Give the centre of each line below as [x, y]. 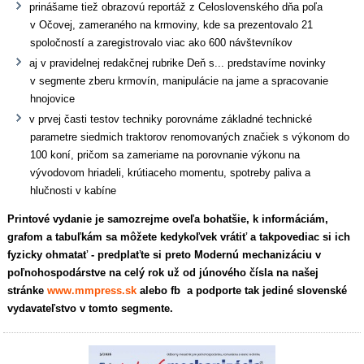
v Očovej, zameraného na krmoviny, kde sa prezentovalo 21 [172, 24]
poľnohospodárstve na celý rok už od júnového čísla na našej [163, 272]
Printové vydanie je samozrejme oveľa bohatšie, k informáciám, [168, 219]
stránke [28, 290]
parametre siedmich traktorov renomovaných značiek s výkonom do [190, 136]
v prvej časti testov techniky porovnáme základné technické [171, 119]
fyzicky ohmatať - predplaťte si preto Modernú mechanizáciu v [165, 254]
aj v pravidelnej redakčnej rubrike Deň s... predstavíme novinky [178, 63]
